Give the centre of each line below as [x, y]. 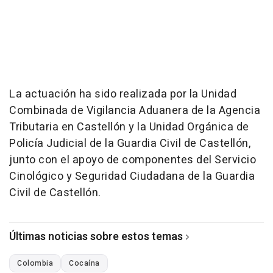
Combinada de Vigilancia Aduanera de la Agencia [135, 111]
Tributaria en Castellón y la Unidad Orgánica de [129, 127]
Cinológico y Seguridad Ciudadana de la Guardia [132, 177]
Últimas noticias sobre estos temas [96, 237]
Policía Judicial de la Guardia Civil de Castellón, [130, 144]
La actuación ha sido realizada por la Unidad [123, 94]
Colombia [35, 264]
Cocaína [84, 264]
